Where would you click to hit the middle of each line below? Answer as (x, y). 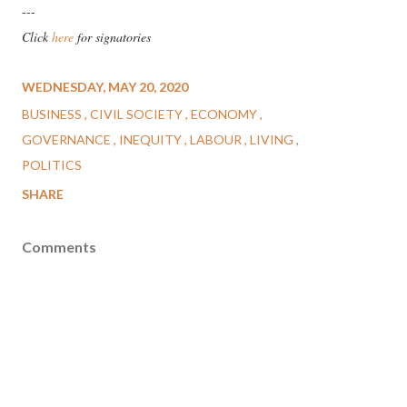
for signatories (112, 37)
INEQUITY (152, 140)
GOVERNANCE (68, 140)
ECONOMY (225, 114)
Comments (59, 247)
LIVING (273, 140)
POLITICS (52, 165)
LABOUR (217, 140)
